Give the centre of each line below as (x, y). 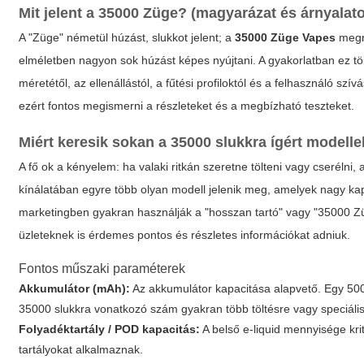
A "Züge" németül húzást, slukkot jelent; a (127, 37)
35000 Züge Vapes (286, 37)
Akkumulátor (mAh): (75, 288)
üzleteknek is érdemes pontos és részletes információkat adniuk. (185, 235)
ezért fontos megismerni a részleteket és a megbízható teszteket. (187, 106)
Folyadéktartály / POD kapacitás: (110, 329)
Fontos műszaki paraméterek (102, 269)
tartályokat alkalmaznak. (81, 349)
